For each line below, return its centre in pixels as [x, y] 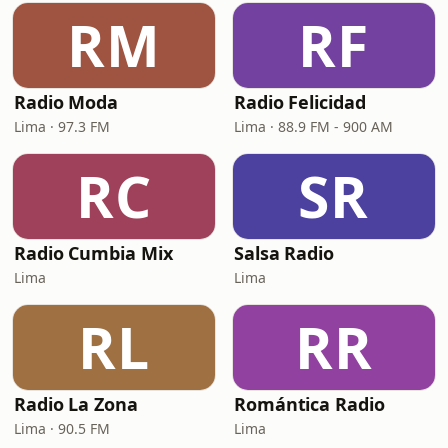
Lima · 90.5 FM [62, 428]
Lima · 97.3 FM [62, 126]
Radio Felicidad [300, 102]
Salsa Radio [284, 253]
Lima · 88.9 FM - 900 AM [313, 126]
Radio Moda [66, 102]
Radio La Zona [76, 404]
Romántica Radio [309, 404]
